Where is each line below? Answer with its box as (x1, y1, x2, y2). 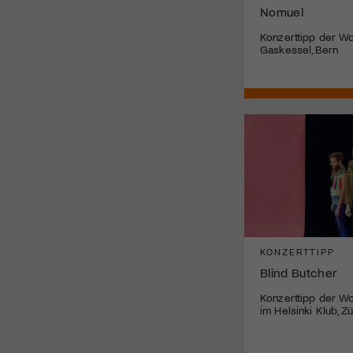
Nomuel (260, 3, 303, 19)
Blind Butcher (260, 264, 337, 280)
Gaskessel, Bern (260, 42, 338, 56)
